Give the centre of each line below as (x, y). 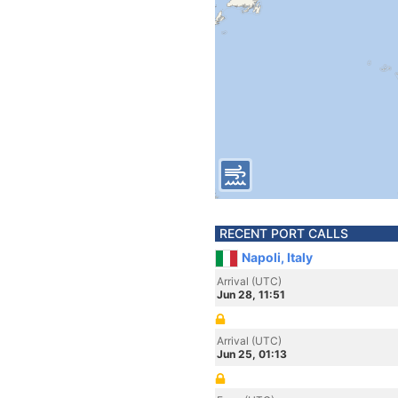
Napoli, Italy (277, 257)
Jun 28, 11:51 (251, 295)
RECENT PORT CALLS (284, 233)
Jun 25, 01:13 (252, 354)
